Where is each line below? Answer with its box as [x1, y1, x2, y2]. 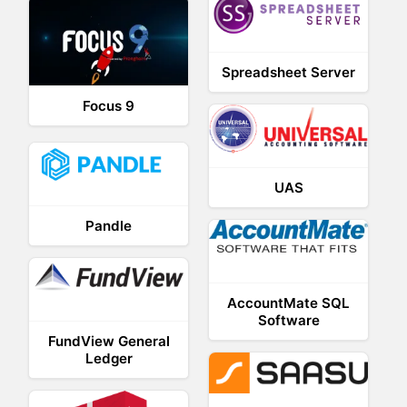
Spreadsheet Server [222, 64, 356, 82]
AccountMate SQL [227, 294, 351, 313]
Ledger [84, 350, 133, 368]
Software [257, 312, 320, 330]
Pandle [85, 217, 133, 235]
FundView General [47, 333, 170, 351]
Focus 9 [83, 96, 135, 114]
